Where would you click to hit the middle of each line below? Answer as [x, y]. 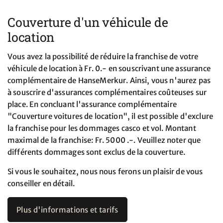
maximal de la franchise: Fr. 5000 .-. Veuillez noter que [104, 140]
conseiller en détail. [41, 184]
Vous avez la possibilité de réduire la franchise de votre [103, 57]
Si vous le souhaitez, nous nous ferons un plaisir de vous [105, 172]
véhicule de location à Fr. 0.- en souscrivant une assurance [109, 69]
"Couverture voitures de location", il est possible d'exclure [110, 116]
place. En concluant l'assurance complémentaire [92, 105]
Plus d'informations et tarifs [67, 210]
